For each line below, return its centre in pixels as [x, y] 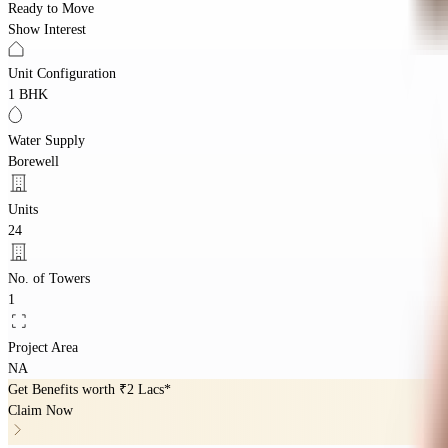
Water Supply [46, 140]
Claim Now [40, 410]
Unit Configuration [62, 73]
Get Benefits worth [63, 389]
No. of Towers [49, 278]
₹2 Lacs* [145, 389]
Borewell [33, 161]
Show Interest [47, 29]
